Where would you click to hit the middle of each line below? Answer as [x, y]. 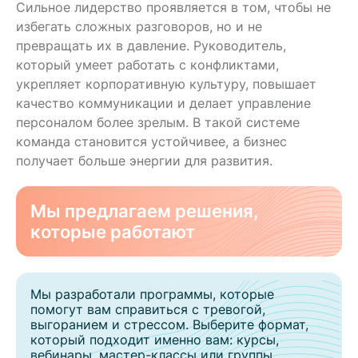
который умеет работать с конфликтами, [147, 64]
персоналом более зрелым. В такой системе [158, 122]
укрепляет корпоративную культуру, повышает [166, 84]
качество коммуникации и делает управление [163, 103]
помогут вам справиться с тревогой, [148, 309]
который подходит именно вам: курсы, [155, 339]
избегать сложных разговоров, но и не [139, 26]
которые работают [113, 231]
